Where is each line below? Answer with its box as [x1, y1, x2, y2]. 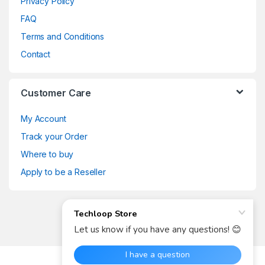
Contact [21, 49, 51, 59]
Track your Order [21, 131, 88, 141]
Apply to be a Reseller [21, 166, 106, 177]
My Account [21, 113, 66, 124]
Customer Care [21, 86, 92, 99]
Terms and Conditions [21, 31, 105, 41]
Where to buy [21, 148, 74, 159]
